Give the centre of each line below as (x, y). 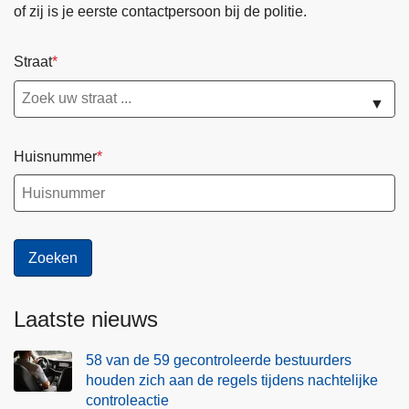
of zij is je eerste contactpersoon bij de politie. (160, 12)
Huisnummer (55, 156)
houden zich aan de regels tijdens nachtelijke (232, 381)
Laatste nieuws (86, 320)
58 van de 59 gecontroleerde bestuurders (219, 361)
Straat (33, 62)
